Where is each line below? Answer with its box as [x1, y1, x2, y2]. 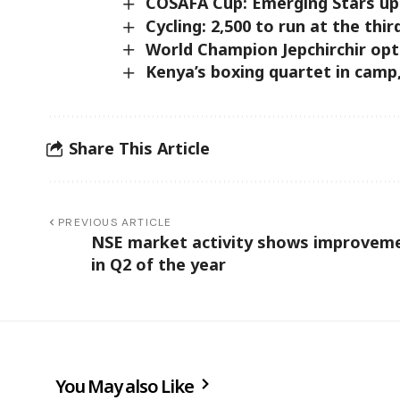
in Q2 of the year [91, 253, 226, 275]
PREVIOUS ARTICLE [58, 214, 172, 229]
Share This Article [69, 137, 210, 160]
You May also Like [55, 373, 197, 398]
